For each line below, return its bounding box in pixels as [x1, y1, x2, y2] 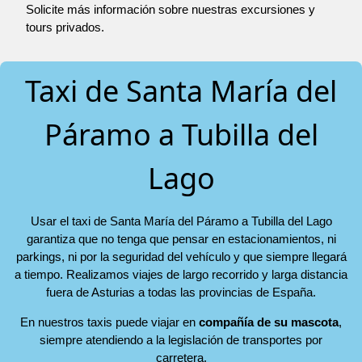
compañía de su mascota [199, 315, 339, 330]
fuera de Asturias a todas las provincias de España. [46, 285, 316, 300]
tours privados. [26, 20, 104, 35]
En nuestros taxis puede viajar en [20, 315, 199, 330]
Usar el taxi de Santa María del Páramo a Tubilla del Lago [30, 214, 332, 229]
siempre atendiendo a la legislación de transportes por [40, 333, 322, 347]
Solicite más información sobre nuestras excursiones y [26, 2, 315, 17]
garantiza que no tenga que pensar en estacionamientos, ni [26, 232, 336, 246]
